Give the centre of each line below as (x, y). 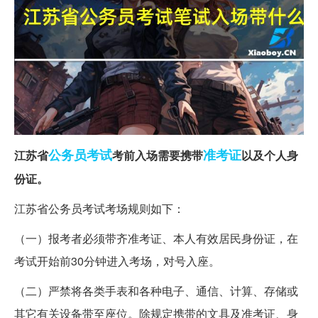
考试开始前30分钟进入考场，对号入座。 (117, 261)
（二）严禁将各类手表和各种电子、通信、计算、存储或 (156, 290)
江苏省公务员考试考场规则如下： (99, 208)
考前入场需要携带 (158, 155)
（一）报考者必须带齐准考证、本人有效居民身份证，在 (156, 238)
